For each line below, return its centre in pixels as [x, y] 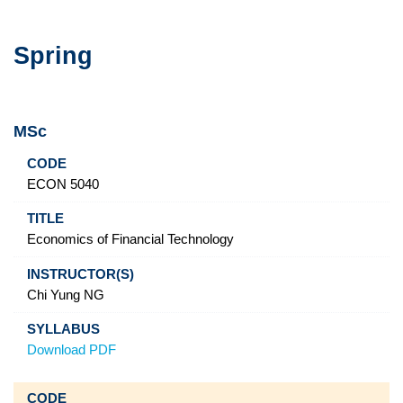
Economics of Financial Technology [130, 240]
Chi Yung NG [65, 295]
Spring [53, 56]
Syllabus [296, 164]
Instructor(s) [194, 164]
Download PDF [71, 350]
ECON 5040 [63, 184]
